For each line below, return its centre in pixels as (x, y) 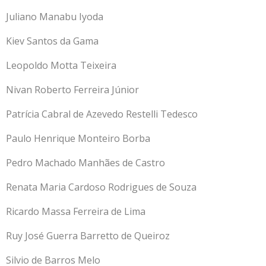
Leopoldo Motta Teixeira (61, 65)
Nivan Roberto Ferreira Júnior (72, 89)
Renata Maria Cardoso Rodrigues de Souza (101, 187)
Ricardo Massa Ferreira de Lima (76, 211)
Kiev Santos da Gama (52, 41)
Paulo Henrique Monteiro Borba (78, 138)
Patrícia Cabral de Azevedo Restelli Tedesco (102, 114)
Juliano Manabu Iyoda (55, 16)
